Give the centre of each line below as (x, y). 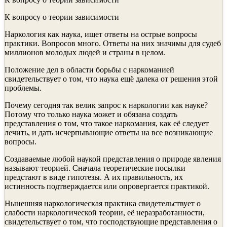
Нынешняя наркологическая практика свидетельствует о (103, 203)
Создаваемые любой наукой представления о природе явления (113, 159)
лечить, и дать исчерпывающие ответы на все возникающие (109, 132)
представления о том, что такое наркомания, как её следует (107, 123)
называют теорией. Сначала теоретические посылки (95, 168)
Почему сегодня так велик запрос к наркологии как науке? (106, 105)
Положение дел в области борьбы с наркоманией (89, 69)
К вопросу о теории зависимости (62, 17)
